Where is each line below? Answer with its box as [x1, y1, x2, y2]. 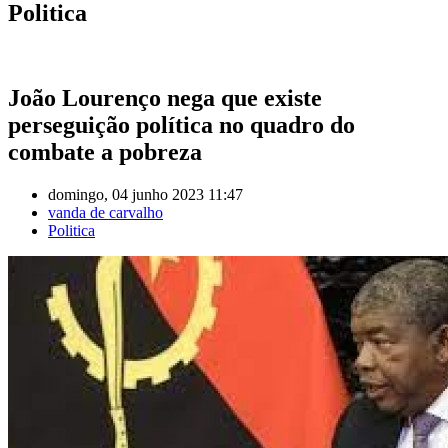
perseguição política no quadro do [8, 111, 355, 138]
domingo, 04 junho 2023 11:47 [48, 185, 243, 203]
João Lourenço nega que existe [8, 84, 322, 111]
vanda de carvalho [48, 203, 163, 221]
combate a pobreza [8, 138, 202, 165]
